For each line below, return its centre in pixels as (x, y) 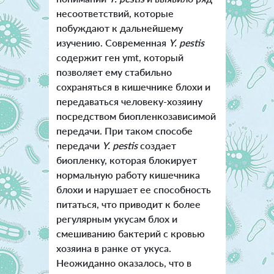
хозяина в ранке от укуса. (113, 248)
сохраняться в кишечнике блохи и (133, 87)
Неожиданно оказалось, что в (124, 263)
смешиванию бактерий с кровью (130, 234)
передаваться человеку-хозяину (129, 102)
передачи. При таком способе (124, 131)
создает (157, 146)
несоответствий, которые (115, 13)
